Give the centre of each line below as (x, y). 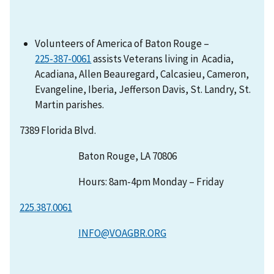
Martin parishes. (70, 104)
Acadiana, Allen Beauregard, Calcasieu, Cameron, (142, 74)
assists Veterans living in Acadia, (163, 58)
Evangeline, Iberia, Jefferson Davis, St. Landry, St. (143, 89)
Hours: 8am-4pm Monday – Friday (122, 181)
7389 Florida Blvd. (58, 130)
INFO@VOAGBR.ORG (122, 233)
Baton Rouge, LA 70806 (98, 156)
